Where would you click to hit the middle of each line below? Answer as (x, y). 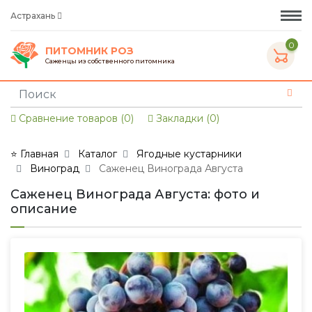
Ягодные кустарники (189, 154)
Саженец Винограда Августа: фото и (135, 194)
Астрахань (34, 15)
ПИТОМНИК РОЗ (89, 50)
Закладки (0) (186, 118)
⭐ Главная (34, 154)
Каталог (97, 154)
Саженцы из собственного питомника (110, 61)
